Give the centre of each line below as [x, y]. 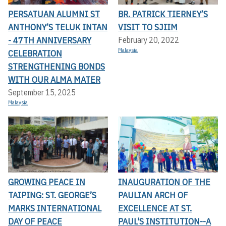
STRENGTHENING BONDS [56, 66]
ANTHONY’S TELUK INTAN [58, 27]
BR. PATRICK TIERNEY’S [163, 14]
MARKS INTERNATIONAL [55, 208]
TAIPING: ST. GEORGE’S [52, 195]
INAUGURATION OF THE [164, 182]
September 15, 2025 [42, 92]
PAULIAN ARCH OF [153, 195]
